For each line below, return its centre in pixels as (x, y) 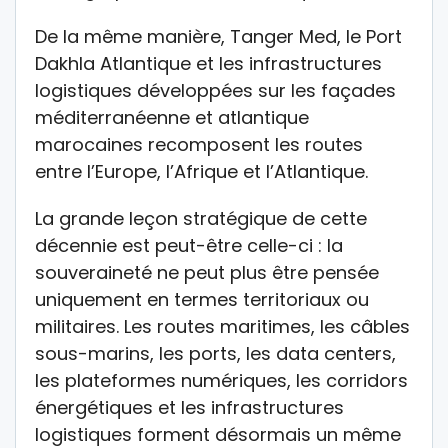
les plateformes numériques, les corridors (221, 381)
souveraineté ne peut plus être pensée (207, 273)
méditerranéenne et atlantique (172, 118)
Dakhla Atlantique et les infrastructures (208, 64)
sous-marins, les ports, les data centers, (215, 354)
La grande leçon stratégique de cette (201, 219)
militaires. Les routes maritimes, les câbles (222, 327)
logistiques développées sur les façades (215, 91)
